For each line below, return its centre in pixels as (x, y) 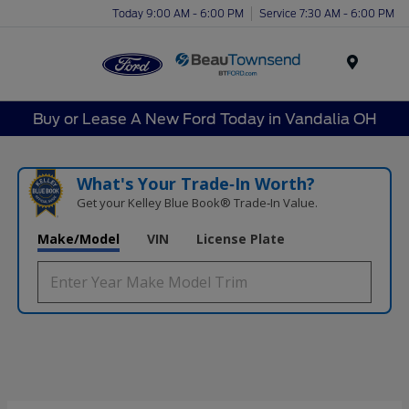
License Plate (241, 239)
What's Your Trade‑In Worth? (195, 184)
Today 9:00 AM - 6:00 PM (178, 13)
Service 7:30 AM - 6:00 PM (327, 13)
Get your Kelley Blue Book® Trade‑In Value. (197, 203)
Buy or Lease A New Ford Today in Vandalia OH (204, 119)
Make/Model (79, 239)
